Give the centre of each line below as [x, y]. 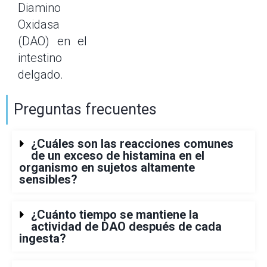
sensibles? [48, 179]
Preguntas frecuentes [85, 109]
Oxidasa [39, 24]
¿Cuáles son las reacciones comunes [132, 144]
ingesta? [43, 238]
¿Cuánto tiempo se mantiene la [115, 215]
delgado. [41, 74]
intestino [40, 58]
